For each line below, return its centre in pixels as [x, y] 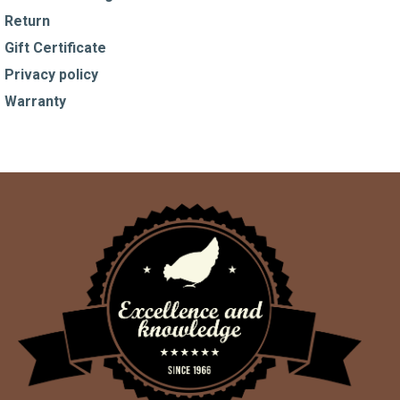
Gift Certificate [55, 47]
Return [27, 21]
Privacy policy [51, 74]
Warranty [35, 101]
